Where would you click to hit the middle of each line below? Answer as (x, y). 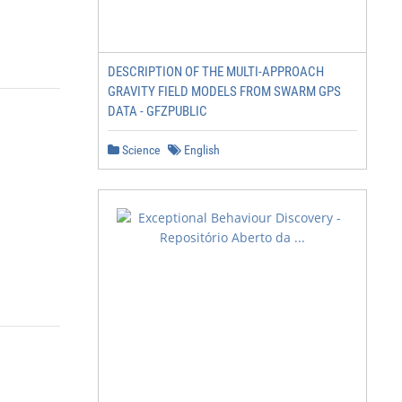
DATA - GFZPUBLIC (157, 111)
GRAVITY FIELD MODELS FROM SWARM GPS (224, 92)
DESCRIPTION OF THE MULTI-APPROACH (216, 72)
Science (140, 150)
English (201, 150)
